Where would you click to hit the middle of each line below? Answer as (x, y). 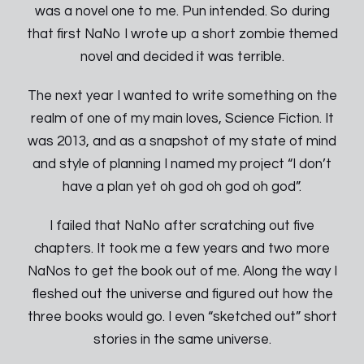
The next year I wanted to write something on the (182, 96)
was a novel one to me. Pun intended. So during (182, 11)
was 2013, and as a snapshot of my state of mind (182, 141)
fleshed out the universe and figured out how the (182, 294)
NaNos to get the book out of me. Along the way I (182, 271)
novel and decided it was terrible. (182, 57)
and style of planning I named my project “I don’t (182, 164)
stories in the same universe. (182, 340)
